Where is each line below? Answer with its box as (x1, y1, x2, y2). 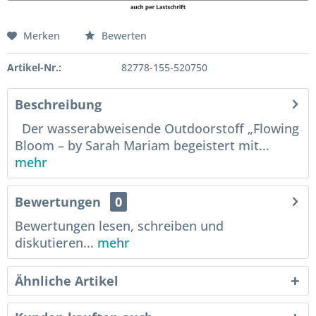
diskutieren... (15, 234, 94, 251)
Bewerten (99, 29, 147, 42)
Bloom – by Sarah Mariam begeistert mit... (15, 137, 269, 154)
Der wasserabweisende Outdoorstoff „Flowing (15, 120, 299, 137)
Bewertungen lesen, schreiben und (15, 217, 224, 234)
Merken (23, 29, 60, 42)
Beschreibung (15, 96, 102, 113)
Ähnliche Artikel (15, 272, 119, 289)
